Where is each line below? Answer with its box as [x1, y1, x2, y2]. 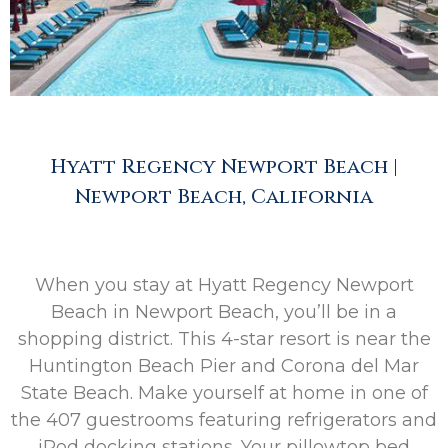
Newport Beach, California [75, 183, 373, 211]
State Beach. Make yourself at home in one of [20, 382, 428, 405]
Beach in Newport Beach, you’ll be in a [51, 301, 397, 324]
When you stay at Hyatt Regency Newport [34, 274, 414, 297]
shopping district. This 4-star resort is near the [17, 328, 431, 351]
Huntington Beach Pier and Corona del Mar [29, 355, 419, 378]
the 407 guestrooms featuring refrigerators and [11, 409, 437, 432]
